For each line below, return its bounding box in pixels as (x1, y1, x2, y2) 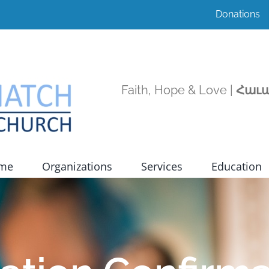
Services (141, 159, 183, 174)
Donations (216, 8, 260, 20)
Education (211, 159, 262, 174)
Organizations (41, 159, 112, 174)
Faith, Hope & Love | (121, 83, 236, 97)
